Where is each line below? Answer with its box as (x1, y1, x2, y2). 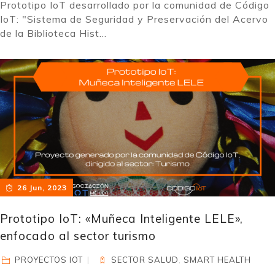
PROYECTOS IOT (15, 255, 83, 265)
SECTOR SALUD (111, 255, 179, 265)
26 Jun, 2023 (17, 183, 67, 192)
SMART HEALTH (184, 255, 252, 265)
